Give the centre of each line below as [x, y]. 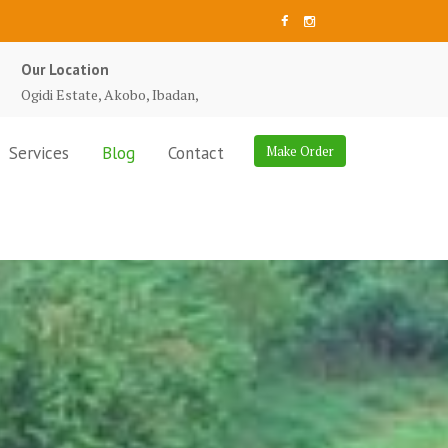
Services [39, 153]
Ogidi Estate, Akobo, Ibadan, [110, 94]
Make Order [300, 151]
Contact [196, 153]
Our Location [65, 69]
